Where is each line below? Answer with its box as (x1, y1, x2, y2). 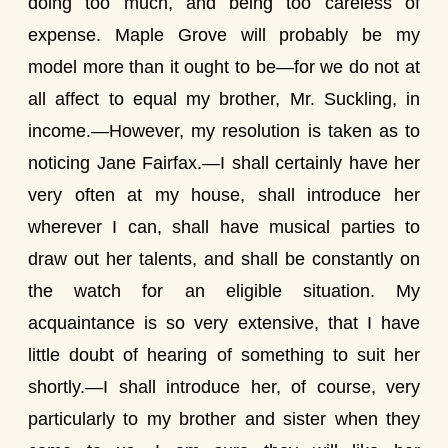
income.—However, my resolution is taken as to (28, 121, 420, 141)
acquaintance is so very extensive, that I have (28, 313, 420, 333)
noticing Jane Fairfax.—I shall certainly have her (28, 153, 420, 173)
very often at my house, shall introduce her (28, 185, 420, 205)
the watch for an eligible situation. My (28, 281, 420, 301)
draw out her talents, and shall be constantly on (28, 249, 420, 269)
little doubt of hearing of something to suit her (28, 345, 420, 365)
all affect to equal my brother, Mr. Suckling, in (28, 89, 420, 109)
